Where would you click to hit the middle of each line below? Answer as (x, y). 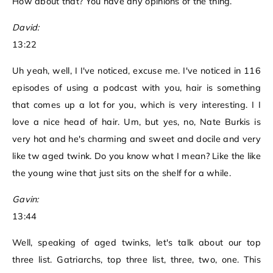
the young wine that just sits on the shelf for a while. (122, 173)
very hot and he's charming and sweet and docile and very (136, 139)
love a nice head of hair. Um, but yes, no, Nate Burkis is (136, 122)
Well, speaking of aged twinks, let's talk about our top (136, 243)
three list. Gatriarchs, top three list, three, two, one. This (136, 260)
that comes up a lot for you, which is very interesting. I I (136, 105)
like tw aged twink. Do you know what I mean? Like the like (136, 156)
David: (26, 28)
